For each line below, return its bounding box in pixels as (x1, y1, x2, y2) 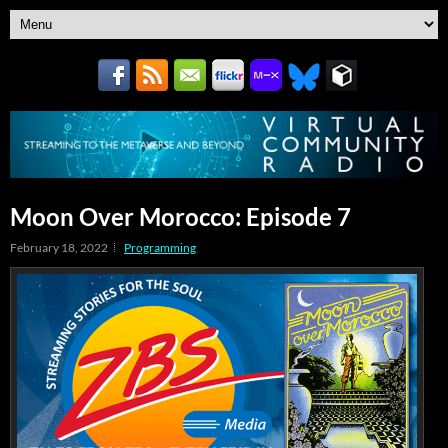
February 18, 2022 (10, 239, 108, 255)
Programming (124, 239, 196, 255)
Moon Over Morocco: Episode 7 (10, 201, 351, 231)
